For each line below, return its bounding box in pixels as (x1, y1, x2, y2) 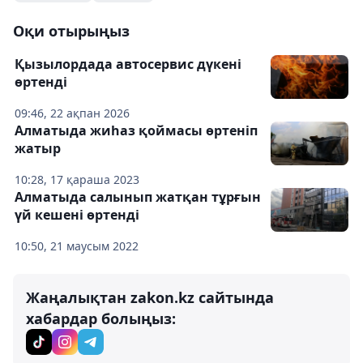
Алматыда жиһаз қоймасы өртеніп (15, 122, 258, 139)
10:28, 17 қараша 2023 (15, 172, 139, 187)
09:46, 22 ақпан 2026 (15, 105, 130, 121)
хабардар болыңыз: (26, 309, 176, 328)
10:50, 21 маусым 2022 (15, 238, 139, 254)
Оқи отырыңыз (13, 21, 130, 41)
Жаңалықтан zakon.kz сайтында (26, 288, 274, 307)
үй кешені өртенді (15, 206, 139, 224)
